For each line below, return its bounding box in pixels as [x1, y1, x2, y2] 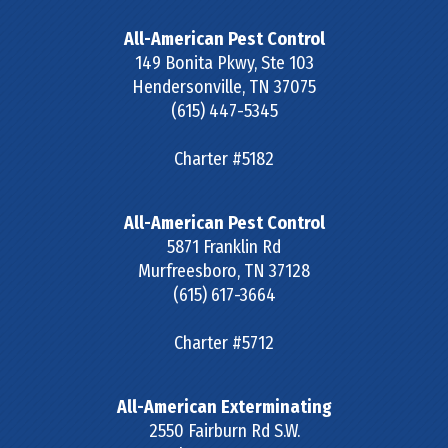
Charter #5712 [174, 332, 274, 355]
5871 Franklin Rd [167, 236, 281, 259]
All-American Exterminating [116, 396, 332, 419]
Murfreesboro [138, 260, 237, 283]
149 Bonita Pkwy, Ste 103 [134, 52, 314, 75]
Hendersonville [132, 76, 242, 99]
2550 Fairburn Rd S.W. [148, 420, 300, 443]
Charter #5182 [174, 148, 274, 171]
